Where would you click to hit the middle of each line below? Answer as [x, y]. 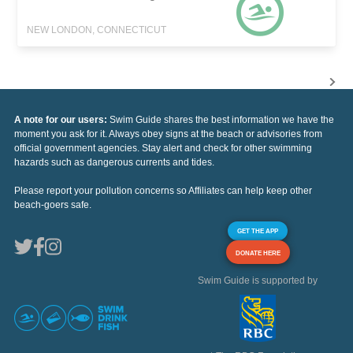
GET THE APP [258, 231]
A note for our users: [62, 120]
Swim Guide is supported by [258, 281]
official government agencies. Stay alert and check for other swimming [163, 149]
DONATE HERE [258, 253]
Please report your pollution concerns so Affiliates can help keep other [163, 191]
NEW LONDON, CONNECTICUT [97, 30]
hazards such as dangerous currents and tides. [114, 163]
